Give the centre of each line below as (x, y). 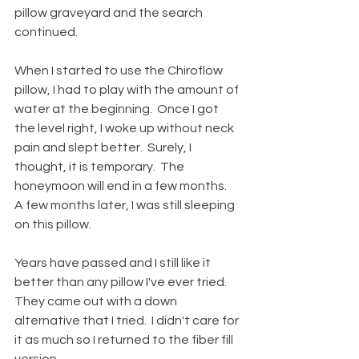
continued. (50, 32)
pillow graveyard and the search (110, 12)
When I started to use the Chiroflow (120, 70)
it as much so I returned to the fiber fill (125, 339)
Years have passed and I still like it (114, 262)
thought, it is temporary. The (101, 166)
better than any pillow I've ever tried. (123, 282)
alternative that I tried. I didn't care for (128, 320)
